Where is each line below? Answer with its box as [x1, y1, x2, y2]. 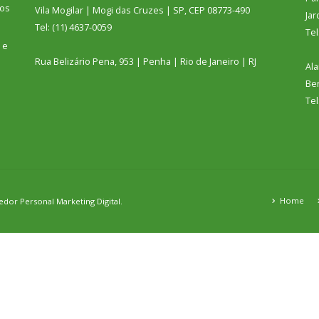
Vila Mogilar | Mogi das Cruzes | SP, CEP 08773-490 [35, 4, 250, 16]
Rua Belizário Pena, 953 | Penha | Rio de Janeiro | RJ [35, 56, 256, 68]
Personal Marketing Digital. [20, 195, 122, 206]
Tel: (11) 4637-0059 [35, 21, 112, 33]
